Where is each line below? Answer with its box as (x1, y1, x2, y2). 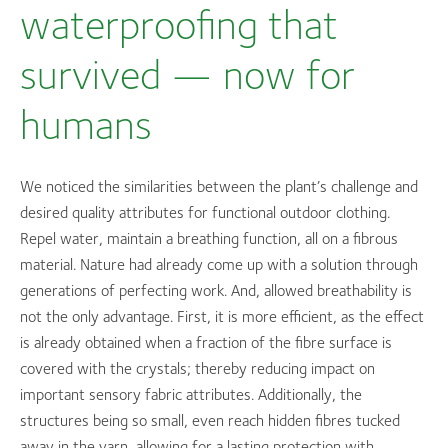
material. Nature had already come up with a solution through (20, 255, 418, 274)
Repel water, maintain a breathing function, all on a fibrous (20, 229, 398, 248)
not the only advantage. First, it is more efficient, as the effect (20, 307, 424, 326)
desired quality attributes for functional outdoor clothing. (20, 203, 390, 222)
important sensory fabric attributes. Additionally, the (20, 385, 362, 404)
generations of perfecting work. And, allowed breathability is (20, 281, 412, 300)
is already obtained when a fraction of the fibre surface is (20, 333, 392, 352)
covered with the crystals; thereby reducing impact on (20, 359, 375, 378)
